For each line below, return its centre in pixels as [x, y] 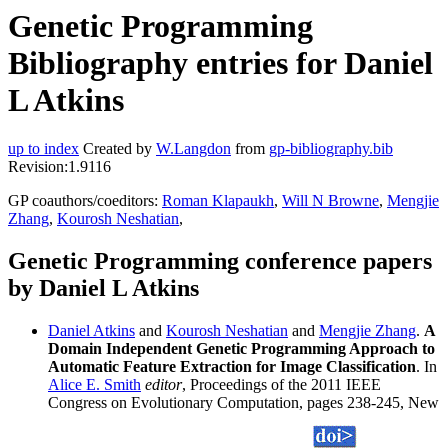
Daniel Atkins [91, 331]
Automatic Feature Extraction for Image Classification [232, 367]
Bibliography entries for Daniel [220, 63]
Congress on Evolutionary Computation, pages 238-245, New [243, 403]
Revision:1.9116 [59, 167]
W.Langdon [193, 149]
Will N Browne [330, 201]
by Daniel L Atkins [103, 288]
